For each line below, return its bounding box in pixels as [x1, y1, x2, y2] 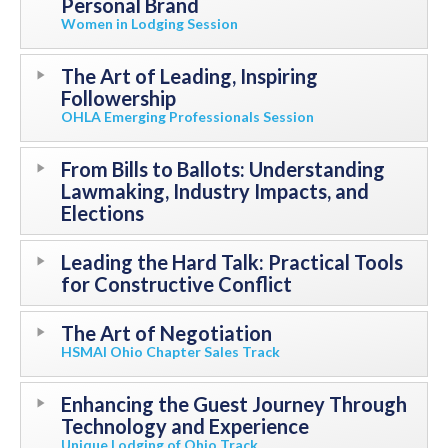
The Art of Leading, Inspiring [61, 64, 318, 89]
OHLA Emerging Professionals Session [61, 108, 314, 126]
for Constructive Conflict [61, 272, 292, 297]
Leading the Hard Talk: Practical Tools [61, 250, 403, 275]
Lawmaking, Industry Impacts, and [61, 179, 369, 204]
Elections [61, 201, 144, 226]
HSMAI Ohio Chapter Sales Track [61, 343, 280, 361]
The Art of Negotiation [61, 321, 272, 346]
